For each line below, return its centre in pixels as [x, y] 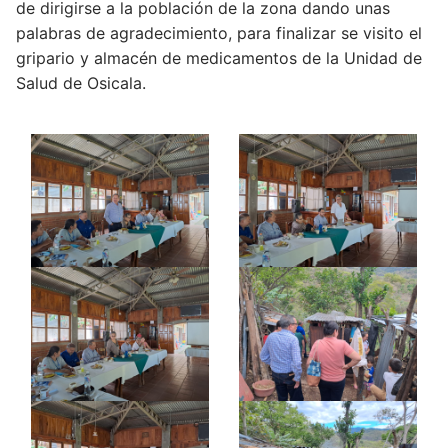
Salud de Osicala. [81, 83]
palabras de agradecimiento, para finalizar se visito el [219, 33]
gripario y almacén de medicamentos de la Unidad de [219, 58]
